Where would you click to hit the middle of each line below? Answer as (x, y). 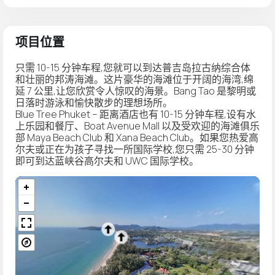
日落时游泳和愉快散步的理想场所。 (94, 102)
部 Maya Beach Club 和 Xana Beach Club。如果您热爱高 (137, 137)
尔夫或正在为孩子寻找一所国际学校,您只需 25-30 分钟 (135, 149)
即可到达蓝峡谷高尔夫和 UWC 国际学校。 (107, 161)
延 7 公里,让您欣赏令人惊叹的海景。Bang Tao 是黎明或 (136, 91)
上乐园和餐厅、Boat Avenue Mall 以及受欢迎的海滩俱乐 (137, 126)
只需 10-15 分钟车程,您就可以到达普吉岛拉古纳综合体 (133, 67)
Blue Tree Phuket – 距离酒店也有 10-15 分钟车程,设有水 (136, 114)
